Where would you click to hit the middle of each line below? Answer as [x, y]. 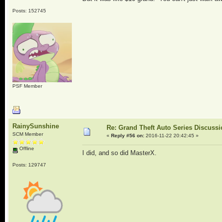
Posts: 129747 [29, 165]
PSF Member [27, 86]
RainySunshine [35, 126]
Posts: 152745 [29, 10]
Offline [26, 148]
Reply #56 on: [127, 136]
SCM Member [28, 134]
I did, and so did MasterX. [120, 153]
